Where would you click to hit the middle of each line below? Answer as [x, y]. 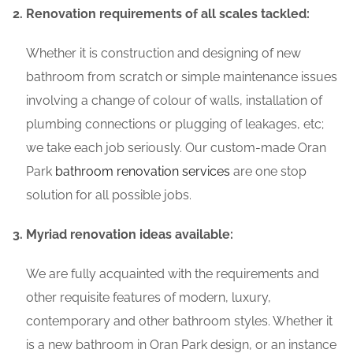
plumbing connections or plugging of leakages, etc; [175, 124]
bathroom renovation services [143, 172]
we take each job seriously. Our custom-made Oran [176, 148]
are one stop [268, 172]
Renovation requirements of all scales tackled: [168, 14]
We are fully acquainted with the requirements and [173, 274]
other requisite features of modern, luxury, [149, 298]
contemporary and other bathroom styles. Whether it [179, 321]
